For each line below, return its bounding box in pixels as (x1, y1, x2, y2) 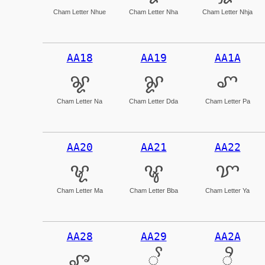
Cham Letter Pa (205, 98, 250, 105)
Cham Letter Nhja (202, 8, 253, 15)
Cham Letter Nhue (53, 8, 106, 15)
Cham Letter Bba (129, 187, 178, 194)
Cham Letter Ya (205, 187, 250, 194)
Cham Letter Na (57, 98, 102, 105)
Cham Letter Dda (129, 98, 178, 105)
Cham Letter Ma (56, 187, 103, 194)
